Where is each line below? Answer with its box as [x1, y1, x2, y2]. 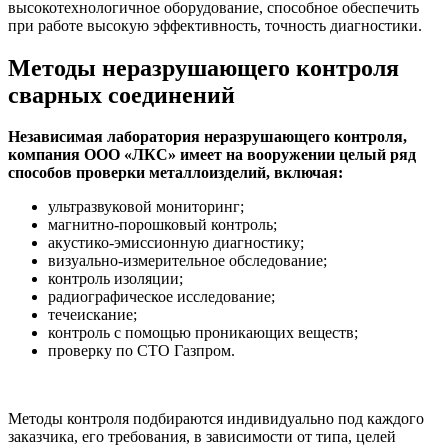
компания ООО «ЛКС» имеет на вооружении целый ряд [8, 146, 416, 164]
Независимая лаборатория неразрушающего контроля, [8, 128, 407, 146]
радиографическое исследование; [48, 288, 275, 306]
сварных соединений [8, 81, 235, 108]
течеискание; [48, 306, 137, 324]
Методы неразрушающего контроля [8, 54, 399, 81]
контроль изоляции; [48, 270, 183, 288]
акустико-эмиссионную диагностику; [48, 234, 304, 252]
